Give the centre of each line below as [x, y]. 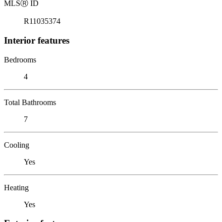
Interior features [37, 40]
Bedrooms [20, 59]
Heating [16, 187]
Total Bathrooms [30, 102]
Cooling [17, 145]
